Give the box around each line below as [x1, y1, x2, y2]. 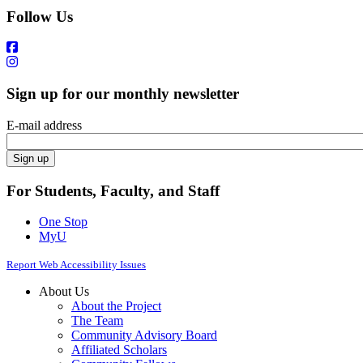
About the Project [71, 299, 161, 314]
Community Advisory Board [71, 328, 217, 343]
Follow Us [6, 7, 73, 25]
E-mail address [6, 117, 82, 132]
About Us [39, 284, 89, 299]
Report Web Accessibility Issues [6, 258, 146, 271]
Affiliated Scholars [71, 343, 167, 357]
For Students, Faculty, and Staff [6, 181, 220, 199]
